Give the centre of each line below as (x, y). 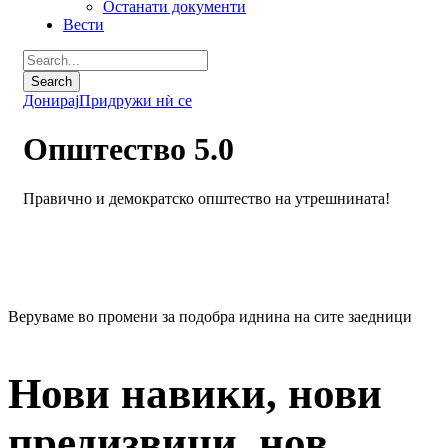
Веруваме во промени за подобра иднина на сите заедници (210, 316)
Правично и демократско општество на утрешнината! (206, 198)
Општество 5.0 (128, 149)
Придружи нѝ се (135, 100)
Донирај (51, 100)
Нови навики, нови (195, 393)
